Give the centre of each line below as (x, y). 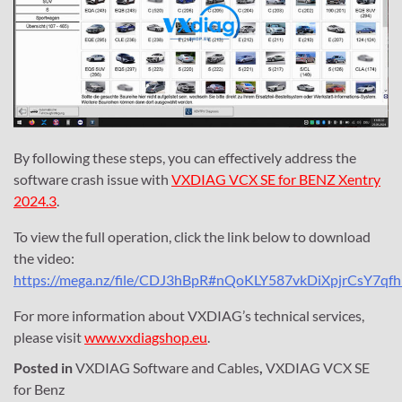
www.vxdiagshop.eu (146, 337)
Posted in (44, 368)
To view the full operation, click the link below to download (192, 237)
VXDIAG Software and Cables (167, 368)
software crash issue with (92, 179)
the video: (44, 258)
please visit (49, 337)
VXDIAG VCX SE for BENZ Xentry (276, 179)
